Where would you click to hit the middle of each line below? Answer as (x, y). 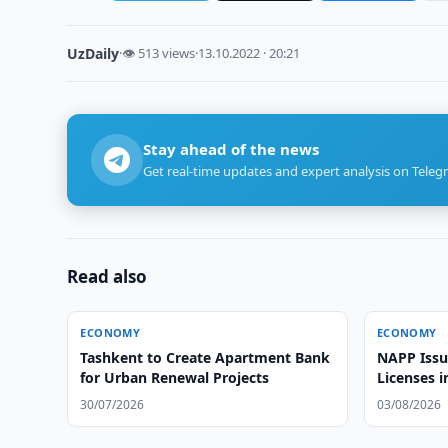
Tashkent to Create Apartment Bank (205, 357)
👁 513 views (159, 53)
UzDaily (93, 53)
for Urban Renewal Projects (175, 377)
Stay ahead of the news (231, 149)
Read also (107, 276)
